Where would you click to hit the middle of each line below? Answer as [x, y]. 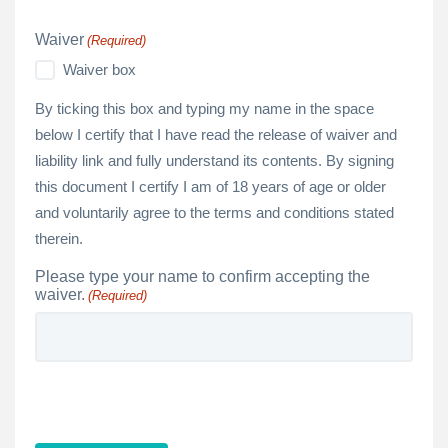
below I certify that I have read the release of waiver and [216, 134]
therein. [59, 238]
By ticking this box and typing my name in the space [204, 108]
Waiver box [99, 69]
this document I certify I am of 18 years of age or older [210, 186]
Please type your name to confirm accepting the [202, 276]
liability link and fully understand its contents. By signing [214, 160]
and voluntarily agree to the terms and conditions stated [214, 212]
